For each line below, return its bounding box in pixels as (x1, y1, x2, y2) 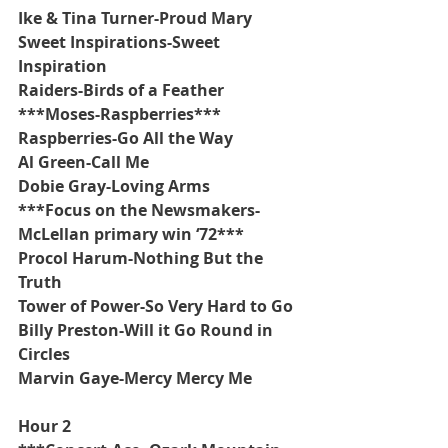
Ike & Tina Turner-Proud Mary (18, 6, 252, 29)
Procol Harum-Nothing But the (18, 246, 267, 269)
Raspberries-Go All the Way (18, 126, 233, 149)
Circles (18, 342, 70, 365)
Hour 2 (18, 414, 71, 437)
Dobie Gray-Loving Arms (18, 174, 210, 197)
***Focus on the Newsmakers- (18, 198, 260, 221)
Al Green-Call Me (18, 150, 149, 173)
